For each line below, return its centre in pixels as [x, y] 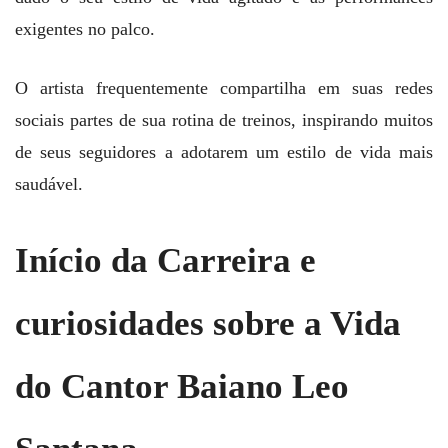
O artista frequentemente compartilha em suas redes [224, 87]
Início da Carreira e [165, 260]
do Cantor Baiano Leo [182, 386]
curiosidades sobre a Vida [208, 323]
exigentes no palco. [85, 28]
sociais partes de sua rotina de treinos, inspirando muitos [224, 119]
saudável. [49, 183]
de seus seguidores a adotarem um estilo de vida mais [224, 151]
